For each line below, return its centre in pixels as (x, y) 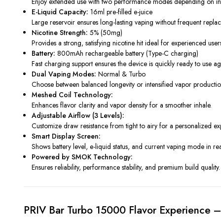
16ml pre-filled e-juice (121, 12)
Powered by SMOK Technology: (82, 157)
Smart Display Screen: (66, 136)
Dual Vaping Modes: (64, 74)
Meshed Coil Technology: (73, 94)
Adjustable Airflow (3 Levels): (78, 115)
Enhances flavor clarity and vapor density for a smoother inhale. (122, 105)
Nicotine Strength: (60, 32)
